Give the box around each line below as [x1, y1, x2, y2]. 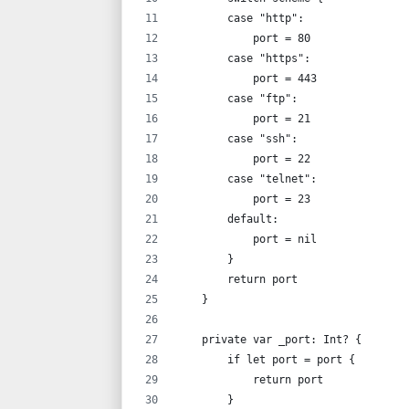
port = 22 [176, 152, 310, 165]
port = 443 [176, 71, 317, 85]
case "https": [176, 51, 310, 65]
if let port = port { [176, 352, 355, 366]
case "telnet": [176, 172, 317, 185]
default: [176, 212, 278, 225]
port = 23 [176, 192, 310, 205]
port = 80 [176, 31, 310, 45]
